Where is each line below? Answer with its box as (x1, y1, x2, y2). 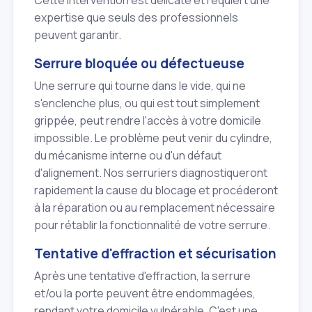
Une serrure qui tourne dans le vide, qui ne (34, 78, 246, 94)
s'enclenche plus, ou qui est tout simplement (34, 95, 260, 111)
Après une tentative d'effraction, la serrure (34, 268, 251, 284)
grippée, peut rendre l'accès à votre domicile (34, 113, 261, 129)
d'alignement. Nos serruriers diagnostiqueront (34, 165, 267, 181)
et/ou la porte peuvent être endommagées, (34, 286, 256, 302)
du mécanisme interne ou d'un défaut (34, 148, 221, 164)
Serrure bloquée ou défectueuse (34, 54, 244, 72)
